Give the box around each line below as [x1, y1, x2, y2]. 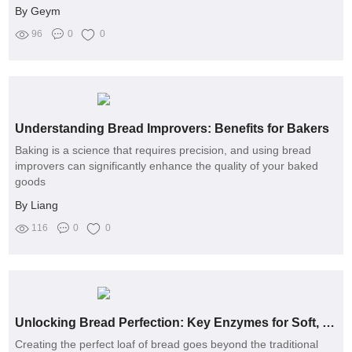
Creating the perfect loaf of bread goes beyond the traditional [15, 337, 319, 350]
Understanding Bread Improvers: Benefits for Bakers [15, 122, 330, 136]
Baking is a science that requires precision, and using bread [15, 144, 312, 157]
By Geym [15, 5, 61, 18]
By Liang [15, 199, 59, 212]
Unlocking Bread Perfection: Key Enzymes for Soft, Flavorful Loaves [322, 315, 335, 329]
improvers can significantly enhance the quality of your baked [15, 159, 319, 173]
